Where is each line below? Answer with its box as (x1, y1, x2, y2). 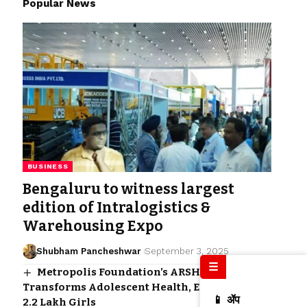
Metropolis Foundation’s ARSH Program (36, 265, 250, 278)
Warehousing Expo (22, 217, 163, 235)
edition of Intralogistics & (22, 198, 210, 217)
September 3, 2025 (145, 245, 230, 256)
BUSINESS (27, 162, 69, 170)
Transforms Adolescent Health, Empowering (22, 280, 262, 293)
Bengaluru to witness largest (22, 180, 234, 198)
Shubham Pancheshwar (36, 245, 142, 256)
